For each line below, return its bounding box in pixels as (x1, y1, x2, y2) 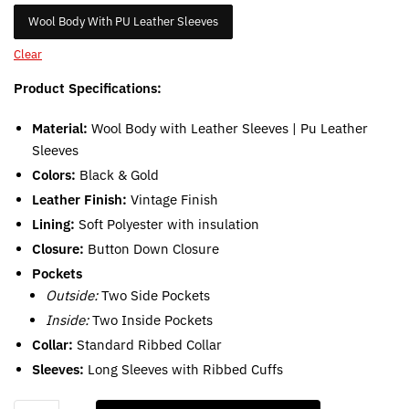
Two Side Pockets (98, 286, 210, 304)
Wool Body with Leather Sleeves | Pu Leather (88, 119, 368, 137)
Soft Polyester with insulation (75, 215, 259, 233)
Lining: (32, 215, 75, 233)
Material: (32, 119, 88, 137)
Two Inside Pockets (89, 310, 213, 329)
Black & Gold (76, 165, 159, 184)
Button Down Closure (84, 239, 219, 257)
